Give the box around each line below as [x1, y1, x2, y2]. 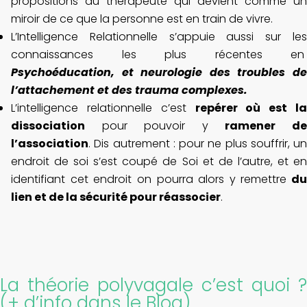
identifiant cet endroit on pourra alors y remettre [11, 171, 287, 188]
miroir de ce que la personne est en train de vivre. [11, 11, 273, 27]
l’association [11, 136, 88, 152]
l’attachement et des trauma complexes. [11, 82, 247, 99]
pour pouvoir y [85, 118, 225, 134]
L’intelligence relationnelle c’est [11, 100, 195, 116]
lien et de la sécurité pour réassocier [11, 189, 221, 206]
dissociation [11, 118, 85, 134]
